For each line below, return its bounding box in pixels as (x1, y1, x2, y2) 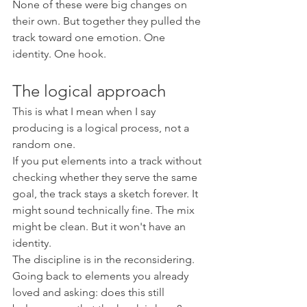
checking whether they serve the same (12, 170, 200, 184)
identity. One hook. (12, 47, 106, 60)
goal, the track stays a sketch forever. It (12, 186, 201, 200)
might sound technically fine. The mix (12, 203, 197, 217)
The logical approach (12, 80, 166, 101)
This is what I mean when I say (12, 104, 158, 118)
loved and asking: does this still (12, 285, 167, 299)
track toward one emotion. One (12, 30, 168, 44)
